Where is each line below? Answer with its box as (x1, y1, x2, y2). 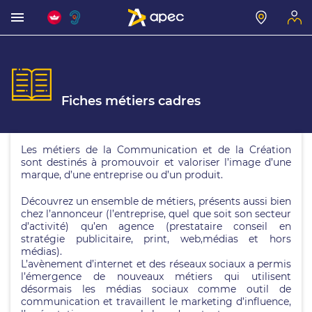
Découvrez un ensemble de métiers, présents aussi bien (21, 195, 291, 208)
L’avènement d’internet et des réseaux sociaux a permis (21, 258, 291, 270)
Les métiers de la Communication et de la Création (21, 143, 291, 156)
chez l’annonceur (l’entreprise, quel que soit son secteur (21, 208, 291, 220)
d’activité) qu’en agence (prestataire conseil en (21, 220, 291, 233)
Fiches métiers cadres (61, 93, 201, 109)
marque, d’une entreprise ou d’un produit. (21, 169, 223, 181)
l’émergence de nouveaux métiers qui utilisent (21, 270, 291, 283)
